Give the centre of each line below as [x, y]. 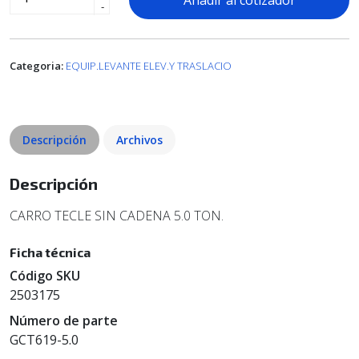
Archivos [139, 140]
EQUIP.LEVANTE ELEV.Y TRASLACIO [149, 66]
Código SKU [45, 276]
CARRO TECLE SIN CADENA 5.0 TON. [117, 216]
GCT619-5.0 [44, 340]
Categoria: [36, 66]
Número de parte [64, 321]
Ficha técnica [50, 252]
